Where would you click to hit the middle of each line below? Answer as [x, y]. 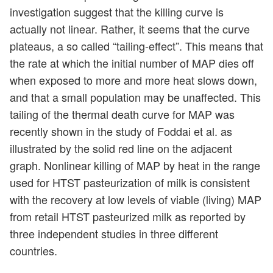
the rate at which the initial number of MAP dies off [132, 62]
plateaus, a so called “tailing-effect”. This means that [136, 45]
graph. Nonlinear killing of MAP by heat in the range [135, 165]
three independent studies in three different [114, 233]
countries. [34, 250]
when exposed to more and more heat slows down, [133, 80]
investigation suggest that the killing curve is [117, 11]
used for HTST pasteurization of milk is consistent [130, 182]
